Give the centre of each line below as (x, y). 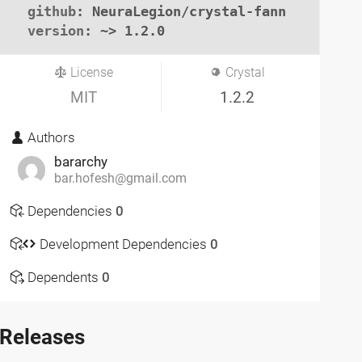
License (90, 72)
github (52, 11)
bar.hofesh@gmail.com (120, 179)
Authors (50, 138)
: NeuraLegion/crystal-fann (181, 11)
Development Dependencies (123, 244)
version (56, 30)
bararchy (80, 162)
